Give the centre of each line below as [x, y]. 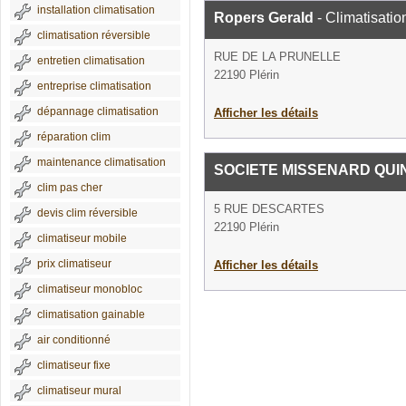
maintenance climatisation [101, 162]
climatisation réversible [94, 35]
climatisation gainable [91, 314]
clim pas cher [70, 188]
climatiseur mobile [82, 238]
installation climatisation [96, 10]
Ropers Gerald [264, 18]
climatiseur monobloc [90, 289]
